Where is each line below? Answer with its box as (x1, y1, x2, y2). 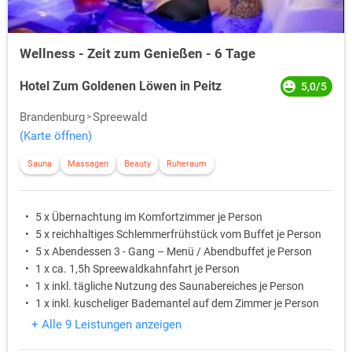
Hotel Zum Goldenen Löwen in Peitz (20, 79, 222, 94)
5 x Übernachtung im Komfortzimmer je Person (35, 211, 262, 224)
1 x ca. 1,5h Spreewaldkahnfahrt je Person (35, 262, 240, 276)
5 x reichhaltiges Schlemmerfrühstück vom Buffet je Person (35, 228, 321, 241)
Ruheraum (167, 159, 207, 170)
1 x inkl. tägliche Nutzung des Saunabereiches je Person (35, 280, 304, 293)
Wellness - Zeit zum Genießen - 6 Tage (20, 46, 255, 62)
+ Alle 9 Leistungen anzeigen (31, 317, 181, 332)
